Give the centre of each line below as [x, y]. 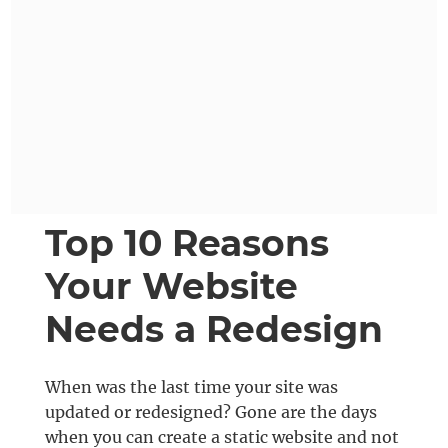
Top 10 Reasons [186, 243]
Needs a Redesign [213, 329]
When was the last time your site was [191, 387]
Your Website [171, 286]
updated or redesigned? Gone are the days [210, 412]
